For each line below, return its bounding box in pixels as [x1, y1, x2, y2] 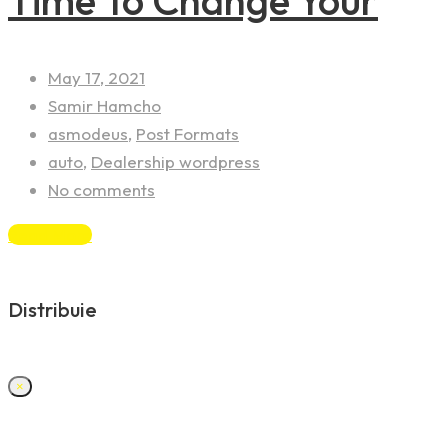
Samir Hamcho [48, 95, 161, 117]
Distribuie [8, 297, 97, 322]
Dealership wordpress [91, 151, 260, 173]
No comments [48, 179, 155, 201]
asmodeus [48, 123, 128, 145]
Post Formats [136, 123, 239, 145]
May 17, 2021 [48, 67, 145, 89]
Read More [8, 224, 92, 246]
